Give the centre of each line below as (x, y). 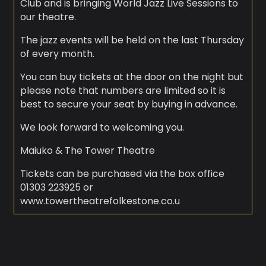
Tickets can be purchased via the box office (122, 174)
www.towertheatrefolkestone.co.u (100, 201)
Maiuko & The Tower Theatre (87, 151)
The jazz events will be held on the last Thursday (132, 40)
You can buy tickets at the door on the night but (132, 77)
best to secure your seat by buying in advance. (129, 104)
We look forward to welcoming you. (102, 128)
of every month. (57, 54)
